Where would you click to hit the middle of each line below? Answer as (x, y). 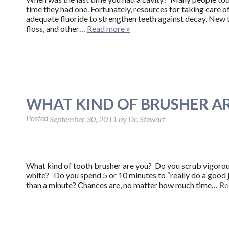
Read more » (108, 28)
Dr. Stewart (146, 119)
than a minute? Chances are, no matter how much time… (122, 185)
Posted (38, 118)
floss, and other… (56, 28)
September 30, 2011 (83, 119)
